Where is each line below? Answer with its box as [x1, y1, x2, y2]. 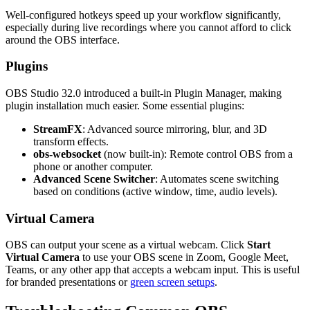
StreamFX [33, 123, 82, 136]
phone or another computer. [33, 161, 153, 173]
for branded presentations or [6, 276, 130, 289]
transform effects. [33, 136, 109, 148]
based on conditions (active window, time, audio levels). [33, 185, 277, 198]
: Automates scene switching [155, 173, 279, 185]
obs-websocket [33, 148, 101, 161]
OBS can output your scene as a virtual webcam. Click [6, 239, 247, 251]
